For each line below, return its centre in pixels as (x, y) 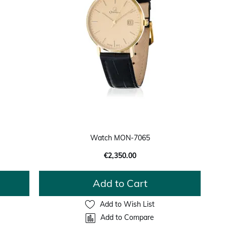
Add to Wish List (127, 204)
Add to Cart (120, 183)
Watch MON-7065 (120, 138)
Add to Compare (127, 218)
